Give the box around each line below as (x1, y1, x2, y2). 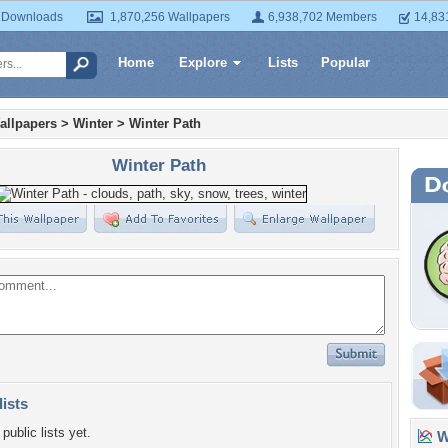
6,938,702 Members (268, 10, 377, 24)
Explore (179, 55, 227, 70)
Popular (321, 55, 370, 70)
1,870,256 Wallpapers (110, 10, 230, 24)
